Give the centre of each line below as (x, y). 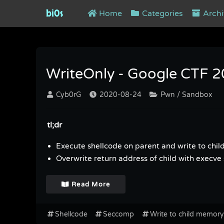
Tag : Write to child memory (98, 40)
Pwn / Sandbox (185, 95)
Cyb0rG (68, 95)
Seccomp (118, 214)
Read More (90, 184)
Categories (161, 13)
